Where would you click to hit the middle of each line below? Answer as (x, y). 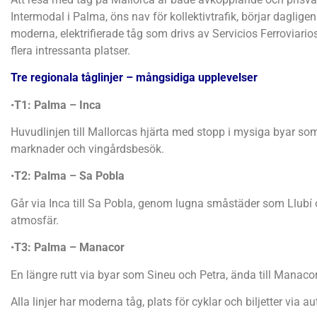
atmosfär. (35, 220)
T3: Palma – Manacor (69, 248)
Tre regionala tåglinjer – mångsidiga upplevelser (134, 78)
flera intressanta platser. (70, 50)
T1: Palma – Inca (58, 105)
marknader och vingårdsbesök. (87, 149)
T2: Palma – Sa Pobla (69, 176)
